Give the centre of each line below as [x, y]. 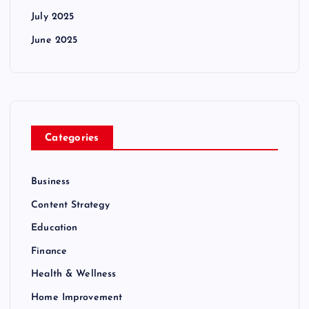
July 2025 [53, 17]
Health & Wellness [74, 275]
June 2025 [54, 41]
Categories [72, 139]
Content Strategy [71, 205]
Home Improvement [77, 297]
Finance [49, 251]
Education [54, 228]
